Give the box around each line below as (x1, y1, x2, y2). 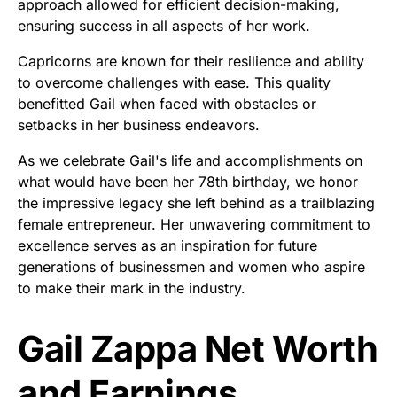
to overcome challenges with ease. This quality (18, 74, 331, 92)
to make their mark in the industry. (18, 279, 245, 298)
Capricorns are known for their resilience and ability (18, 52, 364, 71)
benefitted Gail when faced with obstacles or (18, 95, 316, 113)
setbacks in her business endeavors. (18, 116, 260, 135)
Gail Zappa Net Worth (18, 327, 378, 371)
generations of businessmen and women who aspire (18, 258, 365, 276)
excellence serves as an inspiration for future (18, 237, 317, 255)
